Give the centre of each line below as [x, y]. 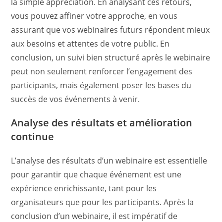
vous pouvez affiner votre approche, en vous [94, 16]
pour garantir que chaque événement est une [96, 174]
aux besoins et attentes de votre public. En [90, 44]
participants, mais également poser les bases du [101, 85]
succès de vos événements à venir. [76, 99]
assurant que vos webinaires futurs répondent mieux [111, 30]
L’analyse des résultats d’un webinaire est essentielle [109, 161]
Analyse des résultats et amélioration [102, 123]
